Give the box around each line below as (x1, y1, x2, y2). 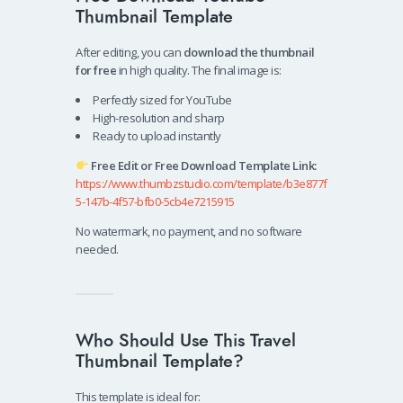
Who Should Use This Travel (76, 327, 296, 354)
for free (76, 62, 116, 79)
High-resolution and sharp (93, 110, 225, 127)
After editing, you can (76, 44, 184, 61)
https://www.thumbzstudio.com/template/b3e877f (76, 175, 327, 193)
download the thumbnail (183, 44, 315, 61)
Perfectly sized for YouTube (93, 92, 232, 109)
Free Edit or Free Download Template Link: (91, 157, 317, 175)
